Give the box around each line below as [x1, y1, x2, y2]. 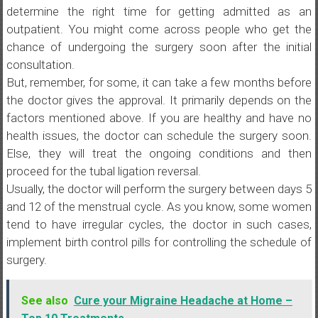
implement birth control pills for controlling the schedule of [6, 235, 312, 249]
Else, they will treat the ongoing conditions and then [6, 146, 312, 160]
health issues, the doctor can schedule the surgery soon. [6, 128, 312, 143]
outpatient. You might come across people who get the [6, 22, 312, 36]
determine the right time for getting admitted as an [6, 4, 312, 18]
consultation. [6, 57, 75, 72]
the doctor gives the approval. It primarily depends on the [6, 93, 312, 107]
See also [21, 294, 68, 307]
